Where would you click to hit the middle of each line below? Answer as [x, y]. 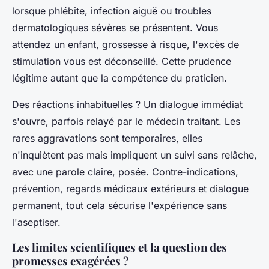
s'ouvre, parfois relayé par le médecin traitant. [117, 122]
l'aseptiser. [36, 222]
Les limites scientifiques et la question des [119, 247]
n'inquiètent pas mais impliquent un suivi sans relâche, [134, 155]
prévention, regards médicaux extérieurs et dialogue [130, 189]
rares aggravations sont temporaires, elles [107, 138]
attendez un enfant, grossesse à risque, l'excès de [125, 45]
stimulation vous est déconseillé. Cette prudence [122, 62]
